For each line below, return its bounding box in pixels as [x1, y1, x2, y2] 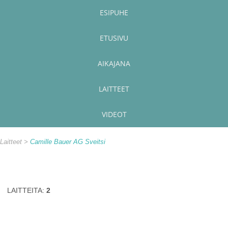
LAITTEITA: [7, 186, 47, 194]
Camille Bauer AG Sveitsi [30, 138, 105, 146]
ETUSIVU [100, 33, 128, 43]
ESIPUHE [100, 8, 128, 17]
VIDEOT [101, 109, 127, 119]
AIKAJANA [98, 59, 130, 68]
